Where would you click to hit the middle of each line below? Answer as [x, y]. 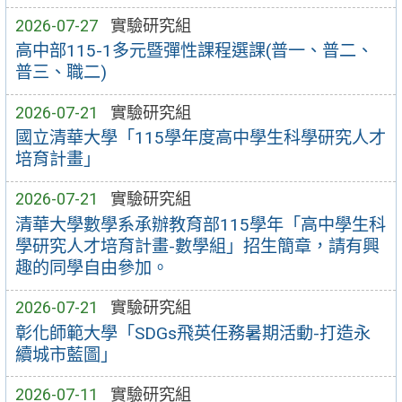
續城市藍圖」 [66, 354]
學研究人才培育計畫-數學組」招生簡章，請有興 [197, 247]
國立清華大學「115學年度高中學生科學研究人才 [200, 138]
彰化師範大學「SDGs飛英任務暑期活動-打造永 [192, 333]
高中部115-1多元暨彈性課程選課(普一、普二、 [194, 51]
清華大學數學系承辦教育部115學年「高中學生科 [200, 225]
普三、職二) [61, 73]
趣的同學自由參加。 [92, 268]
